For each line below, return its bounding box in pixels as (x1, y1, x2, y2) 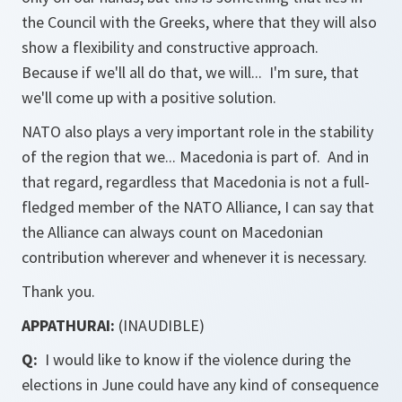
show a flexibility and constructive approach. (22, 37, 322, 57)
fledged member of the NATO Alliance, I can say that (22, 197, 374, 217)
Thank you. (22, 281, 99, 301)
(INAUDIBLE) (115, 315, 205, 336)
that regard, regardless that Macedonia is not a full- (22, 171, 370, 192)
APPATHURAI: (22, 315, 115, 336)
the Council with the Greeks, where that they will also (22, 12, 377, 32)
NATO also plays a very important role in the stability (22, 121, 373, 142)
